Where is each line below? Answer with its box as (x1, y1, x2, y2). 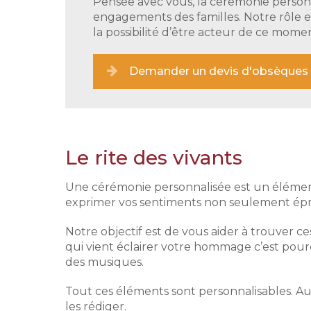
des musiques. (65, 255, 144, 269)
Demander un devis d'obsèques (128, 65, 308, 78)
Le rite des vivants (65, 146, 242, 169)
